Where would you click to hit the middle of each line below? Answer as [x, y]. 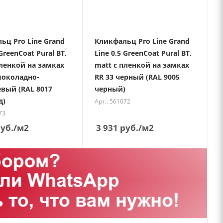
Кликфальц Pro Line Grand [142, 41]
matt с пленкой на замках [142, 65]
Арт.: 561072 [113, 101]
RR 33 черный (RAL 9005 [137, 77]
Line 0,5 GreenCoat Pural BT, [143, 53]
